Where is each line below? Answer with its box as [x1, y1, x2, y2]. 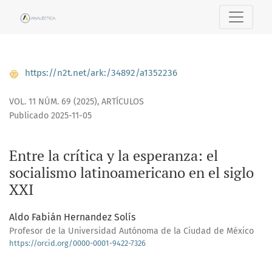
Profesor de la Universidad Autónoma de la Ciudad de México [9, 225, 254, 236]
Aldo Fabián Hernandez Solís [9, 211, 135, 223]
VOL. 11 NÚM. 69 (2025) [9, 96, 97, 107]
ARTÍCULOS [101, 96, 144, 107]
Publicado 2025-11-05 [9, 110, 92, 121]
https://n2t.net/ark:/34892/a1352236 [22, 67, 177, 79]
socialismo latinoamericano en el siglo [9, 162, 254, 182]
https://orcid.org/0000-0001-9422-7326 [9, 238, 146, 248]
